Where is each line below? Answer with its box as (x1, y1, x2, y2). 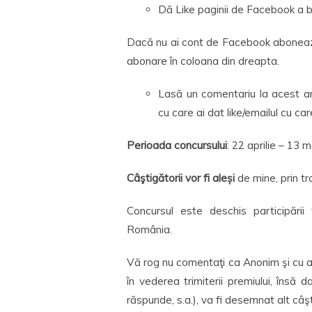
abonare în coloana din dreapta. (127, 54, 279, 68)
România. (127, 223, 172, 236)
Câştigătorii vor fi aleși (127, 171, 237, 185)
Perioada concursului (127, 139, 227, 152)
